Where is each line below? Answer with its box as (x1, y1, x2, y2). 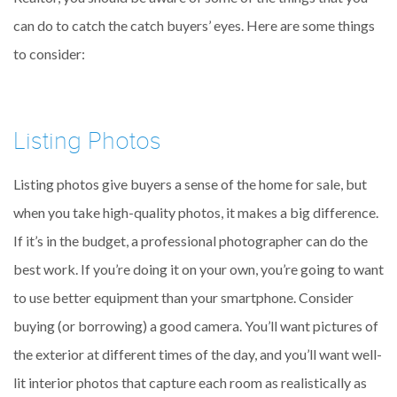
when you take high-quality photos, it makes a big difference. (13, 204, 378, 222)
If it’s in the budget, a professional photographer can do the (13, 232, 368, 250)
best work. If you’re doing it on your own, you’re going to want (13, 261, 384, 278)
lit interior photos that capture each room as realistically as (13, 374, 367, 392)
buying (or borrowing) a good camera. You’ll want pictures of (13, 317, 378, 335)
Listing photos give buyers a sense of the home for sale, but (13, 175, 367, 193)
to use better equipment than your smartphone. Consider (13, 289, 354, 307)
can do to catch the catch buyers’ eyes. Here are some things (13, 16, 375, 34)
